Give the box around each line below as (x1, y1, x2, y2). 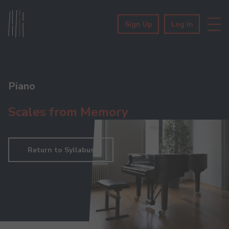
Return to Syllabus (28, 145, 94, 155)
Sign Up (125, 19, 152, 29)
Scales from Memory (8, 104, 128, 120)
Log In (171, 19, 193, 29)
